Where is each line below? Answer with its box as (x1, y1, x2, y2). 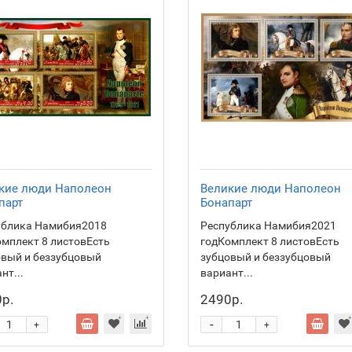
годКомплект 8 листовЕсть (200, 235, 339, 247)
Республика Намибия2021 (200, 219, 336, 232)
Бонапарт (200, 196, 252, 210)
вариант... (200, 266, 253, 279)
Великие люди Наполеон (200, 181, 341, 196)
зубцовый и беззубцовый (200, 251, 331, 263)
